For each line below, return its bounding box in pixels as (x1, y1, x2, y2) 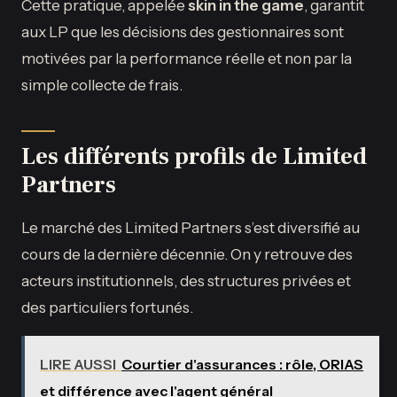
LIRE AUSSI (40, 355, 117, 373)
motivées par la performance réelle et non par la (21, 48, 352, 67)
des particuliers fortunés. (21, 297, 193, 316)
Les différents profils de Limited (21, 140, 367, 172)
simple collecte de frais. (21, 74, 183, 94)
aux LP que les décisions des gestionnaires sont (21, 21, 344, 41)
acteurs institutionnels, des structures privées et (21, 270, 351, 290)
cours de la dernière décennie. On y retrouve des (21, 244, 353, 263)
